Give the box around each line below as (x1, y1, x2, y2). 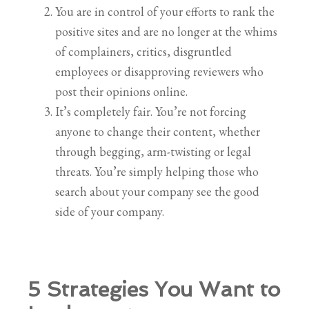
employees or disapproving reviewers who (55, 63, 263, 79)
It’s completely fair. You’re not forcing (55, 103, 246, 119)
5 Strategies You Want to (28, 277, 280, 301)
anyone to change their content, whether (55, 123, 260, 139)
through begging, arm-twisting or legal (55, 143, 251, 159)
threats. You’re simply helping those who (55, 163, 259, 179)
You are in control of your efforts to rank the (55, 3, 275, 19)
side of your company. (55, 203, 164, 219)
